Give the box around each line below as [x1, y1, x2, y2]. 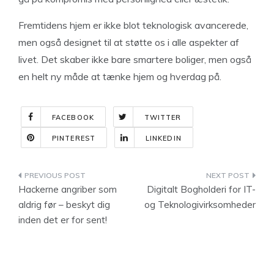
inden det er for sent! [18, 214, 107, 226]
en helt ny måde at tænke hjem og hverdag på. [18, 70, 221, 83]
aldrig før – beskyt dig [18, 199, 110, 210]
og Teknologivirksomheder [144, 199, 256, 210]
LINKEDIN [145, 134, 182, 143]
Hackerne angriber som [18, 183, 117, 195]
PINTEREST [52, 134, 95, 143]
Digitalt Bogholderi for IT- [147, 183, 256, 195]
